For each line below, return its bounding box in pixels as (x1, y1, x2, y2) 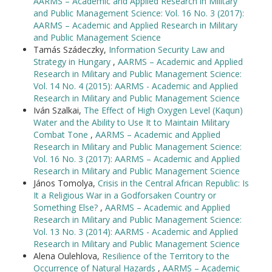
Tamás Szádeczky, (33, 44, 109, 55)
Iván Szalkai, (33, 104, 84, 116)
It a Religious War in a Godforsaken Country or (33, 189, 216, 201)
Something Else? (33, 202, 100, 213)
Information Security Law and (109, 44, 225, 55)
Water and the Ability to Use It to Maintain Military (33, 117, 229, 128)
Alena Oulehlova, (33, 250, 102, 262)
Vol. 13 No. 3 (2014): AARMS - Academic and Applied (33, 226, 238, 237)
